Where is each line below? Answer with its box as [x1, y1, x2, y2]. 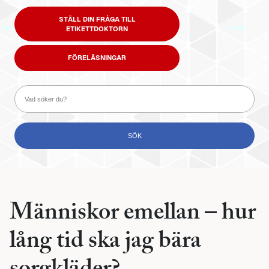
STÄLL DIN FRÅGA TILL [58, 15, 136, 23]
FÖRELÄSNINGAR [68, 54, 126, 62]
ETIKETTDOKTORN [66, 25, 128, 32]
